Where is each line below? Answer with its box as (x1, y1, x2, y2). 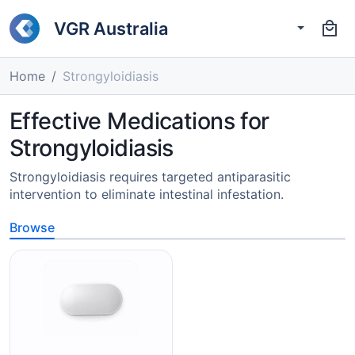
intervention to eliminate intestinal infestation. (10, 186, 284, 202)
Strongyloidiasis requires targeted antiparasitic (10, 169, 291, 185)
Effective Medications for (10, 107, 269, 135)
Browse (10, 219, 55, 235)
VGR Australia (54, 17, 168, 39)
